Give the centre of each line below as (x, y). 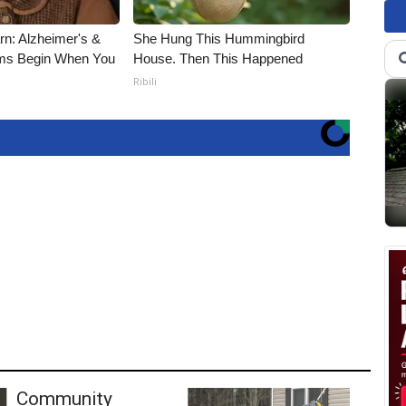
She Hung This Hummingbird (219, 39)
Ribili (145, 81)
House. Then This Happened (218, 58)
